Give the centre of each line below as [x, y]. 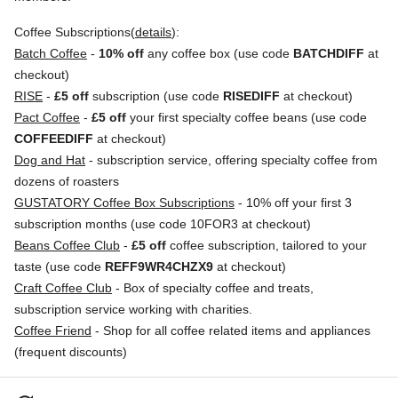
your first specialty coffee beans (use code [247, 117]
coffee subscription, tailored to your [267, 245]
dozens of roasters [67, 181]
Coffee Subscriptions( [75, 32]
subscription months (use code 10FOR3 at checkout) [163, 224]
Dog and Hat [50, 160]
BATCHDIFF [329, 53]
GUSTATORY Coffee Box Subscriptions [124, 203]
